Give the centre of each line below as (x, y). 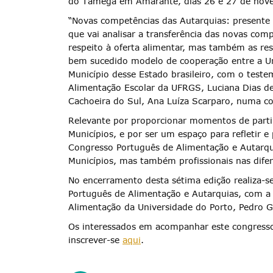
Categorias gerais (183, 143)
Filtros (152, 219)
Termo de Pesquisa (184, 66)
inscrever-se (95, 240)
